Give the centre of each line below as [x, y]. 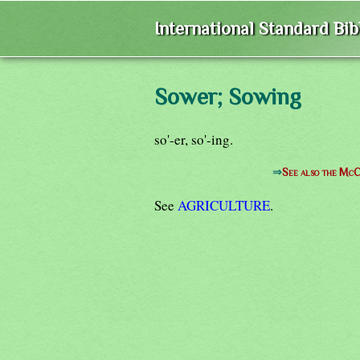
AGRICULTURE [224, 205]
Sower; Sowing [228, 96]
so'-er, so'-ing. [194, 139]
